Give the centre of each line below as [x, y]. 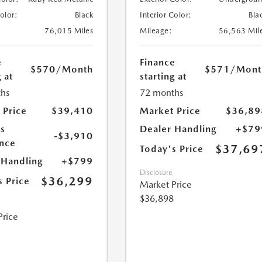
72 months [162, 93]
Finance [158, 63]
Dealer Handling [178, 129]
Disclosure [156, 173]
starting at [163, 77]
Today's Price [172, 149]
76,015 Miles [69, 31]
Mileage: [156, 31]
